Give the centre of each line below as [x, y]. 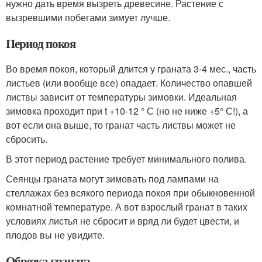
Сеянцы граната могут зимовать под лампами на [112, 179]
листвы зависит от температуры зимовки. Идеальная [121, 97]
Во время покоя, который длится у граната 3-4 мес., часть [131, 69]
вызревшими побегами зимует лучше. [88, 18]
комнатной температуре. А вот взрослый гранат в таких [127, 207]
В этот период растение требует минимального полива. [126, 159]
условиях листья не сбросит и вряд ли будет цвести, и [123, 221]
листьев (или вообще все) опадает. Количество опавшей [129, 83]
